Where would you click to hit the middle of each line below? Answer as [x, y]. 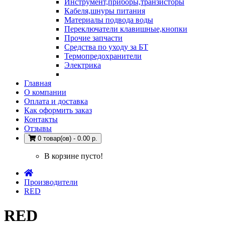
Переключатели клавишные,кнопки [126, 29]
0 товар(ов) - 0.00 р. [68, 138]
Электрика [83, 65]
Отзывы [38, 128]
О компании [45, 92]
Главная [38, 83]
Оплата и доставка [56, 101]
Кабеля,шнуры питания [105, 11]
